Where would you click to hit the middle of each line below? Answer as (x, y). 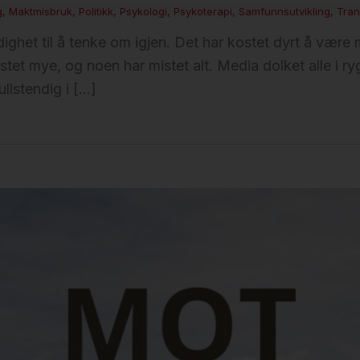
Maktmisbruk (41, 11)
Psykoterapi (203, 11)
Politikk (96, 11)
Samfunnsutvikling (284, 11)
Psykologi (143, 11)
